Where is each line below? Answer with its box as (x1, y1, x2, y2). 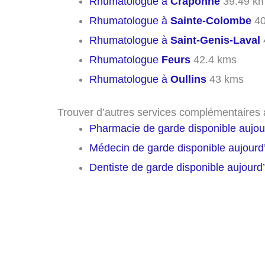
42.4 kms (190, 53, 237, 66)
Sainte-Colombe (170, 14, 251, 27)
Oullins (170, 73, 206, 85)
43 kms (206, 73, 244, 85)
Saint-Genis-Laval (170, 34, 260, 46)
